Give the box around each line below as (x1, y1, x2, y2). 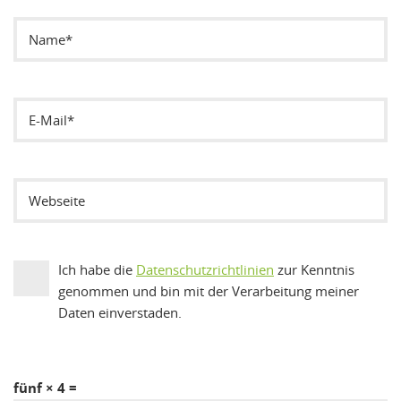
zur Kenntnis (274, 260, 354, 278)
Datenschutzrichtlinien (136, 260, 274, 278)
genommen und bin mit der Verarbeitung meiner (58, 281, 359, 300)
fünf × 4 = (13, 378, 77, 397)
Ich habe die (58, 260, 136, 278)
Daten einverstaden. (58, 303, 182, 321)
